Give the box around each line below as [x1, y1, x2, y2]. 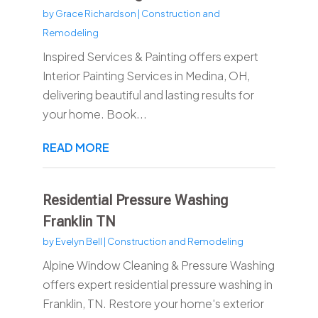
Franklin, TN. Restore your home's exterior [42, 296, 264, 312]
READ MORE [42, 140, 109, 155]
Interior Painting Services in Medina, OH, [42, 68, 250, 84]
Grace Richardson [55, 8, 136, 20]
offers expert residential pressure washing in [42, 277, 273, 292]
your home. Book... [42, 106, 147, 122]
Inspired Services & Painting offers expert [42, 49, 258, 65]
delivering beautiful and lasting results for [42, 87, 254, 103]
